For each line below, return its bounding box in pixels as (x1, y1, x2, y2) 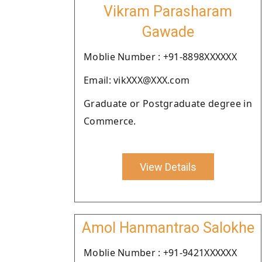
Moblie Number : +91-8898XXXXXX (84, 50, 237, 63)
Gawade (142, 23, 194, 40)
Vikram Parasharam (104, 3, 232, 20)
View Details (139, 160, 196, 173)
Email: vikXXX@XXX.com (84, 74, 190, 87)
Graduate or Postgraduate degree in (84, 97, 252, 110)
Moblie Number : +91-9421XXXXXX (84, 246, 237, 259)
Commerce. (84, 115, 136, 127)
